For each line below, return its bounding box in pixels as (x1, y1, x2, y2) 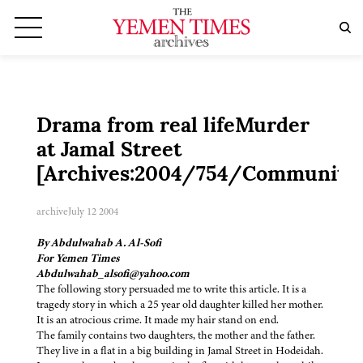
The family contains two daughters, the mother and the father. (36, 327, 315, 344)
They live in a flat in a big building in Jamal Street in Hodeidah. (36, 343, 323, 359)
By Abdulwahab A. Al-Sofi (36, 235, 161, 251)
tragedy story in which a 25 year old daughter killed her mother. (36, 297, 323, 313)
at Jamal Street (36, 141, 181, 162)
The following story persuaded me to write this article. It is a (36, 281, 306, 297)
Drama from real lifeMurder (36, 117, 310, 138)
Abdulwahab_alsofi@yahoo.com (36, 266, 190, 282)
